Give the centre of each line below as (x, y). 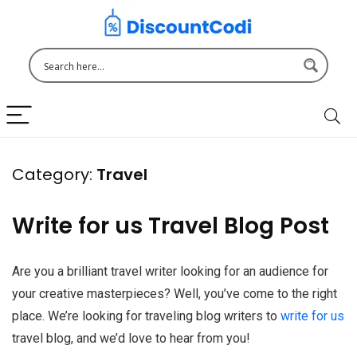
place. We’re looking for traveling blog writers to (146, 316)
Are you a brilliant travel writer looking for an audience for (170, 271)
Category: (52, 175)
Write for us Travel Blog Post (171, 226)
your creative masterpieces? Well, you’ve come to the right (175, 294)
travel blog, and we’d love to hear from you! (131, 338)
